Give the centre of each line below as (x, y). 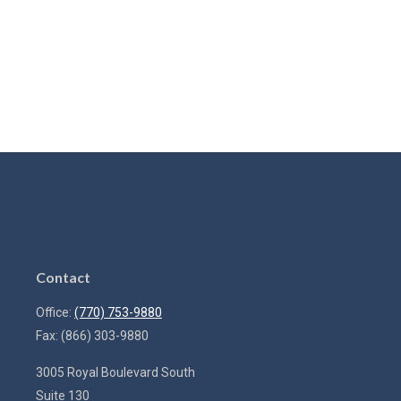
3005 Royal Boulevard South (115, 372)
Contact (63, 277)
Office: (55, 312)
